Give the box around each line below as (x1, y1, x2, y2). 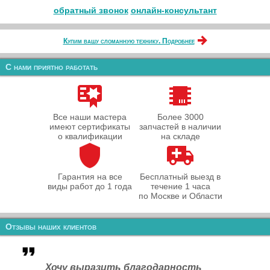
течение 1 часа (150, 181, 210, 191)
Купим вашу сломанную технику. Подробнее (63, 37, 195, 45)
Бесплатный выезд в (140, 172, 221, 181)
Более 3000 (157, 112, 204, 122)
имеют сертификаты (49, 122, 130, 131)
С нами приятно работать (5, 62, 98, 72)
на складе (160, 131, 200, 141)
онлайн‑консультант (130, 5, 217, 15)
